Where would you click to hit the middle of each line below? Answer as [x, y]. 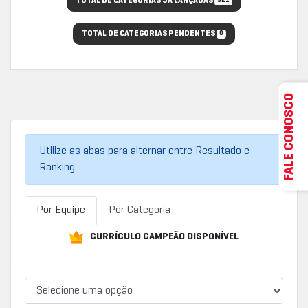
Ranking [57, 168]
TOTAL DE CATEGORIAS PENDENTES [150, 34]
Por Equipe [61, 210]
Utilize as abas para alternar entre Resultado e [144, 151]
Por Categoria [140, 210]
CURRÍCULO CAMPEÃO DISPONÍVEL [164, 237]
